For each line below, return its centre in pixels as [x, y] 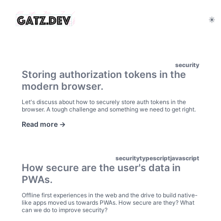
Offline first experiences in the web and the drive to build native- [110, 195]
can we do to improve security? [65, 210]
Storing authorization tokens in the [104, 74]
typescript [155, 158]
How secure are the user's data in [101, 168]
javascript [185, 158]
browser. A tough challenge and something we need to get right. [109, 109]
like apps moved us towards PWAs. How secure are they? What [108, 203]
